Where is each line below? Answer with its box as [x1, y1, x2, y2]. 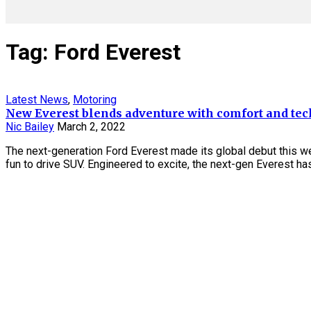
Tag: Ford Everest [6, 38, 180, 65]
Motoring [73, 93, 117, 107]
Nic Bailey [6, 120, 54, 134]
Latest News [6, 93, 68, 107]
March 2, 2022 [57, 120, 126, 134]
